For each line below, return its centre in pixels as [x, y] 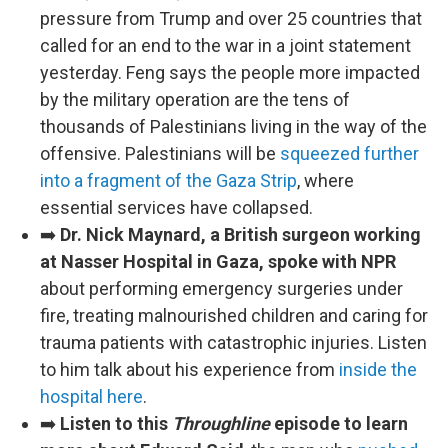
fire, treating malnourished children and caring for [234, 315]
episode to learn [339, 423]
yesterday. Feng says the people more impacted [230, 72]
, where [325, 180]
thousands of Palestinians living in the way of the [233, 126]
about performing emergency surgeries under [221, 288]
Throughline [221, 423]
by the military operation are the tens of [195, 99]
